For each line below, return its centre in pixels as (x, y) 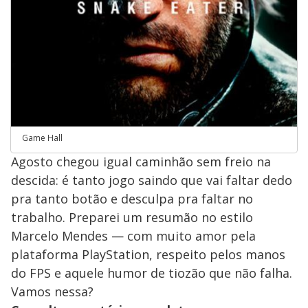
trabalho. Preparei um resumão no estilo (132, 217)
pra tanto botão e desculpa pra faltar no (132, 199)
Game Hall (42, 138)
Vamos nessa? (52, 291)
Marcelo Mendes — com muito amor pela (133, 236)
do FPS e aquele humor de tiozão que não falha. (152, 273)
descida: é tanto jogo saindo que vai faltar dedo (152, 180)
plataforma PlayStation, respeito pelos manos (148, 254)
